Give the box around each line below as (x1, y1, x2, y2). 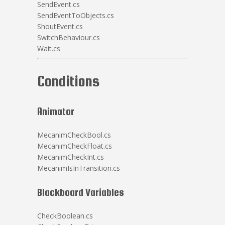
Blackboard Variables (37, 186, 124, 198)
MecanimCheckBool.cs (37, 130, 111, 140)
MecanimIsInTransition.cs (37, 163, 120, 173)
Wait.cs (37, 44, 60, 53)
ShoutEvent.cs (37, 22, 83, 31)
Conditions (37, 72, 99, 89)
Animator (37, 105, 74, 117)
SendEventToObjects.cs (37, 11, 114, 20)
